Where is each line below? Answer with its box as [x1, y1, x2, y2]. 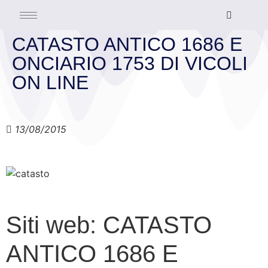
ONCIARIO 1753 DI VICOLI [12, 53, 248, 74]
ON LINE [12, 72, 89, 93]
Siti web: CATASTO [6, 212, 212, 238]
